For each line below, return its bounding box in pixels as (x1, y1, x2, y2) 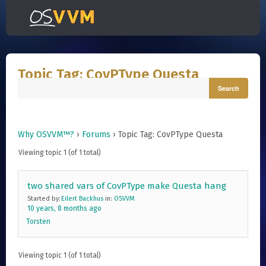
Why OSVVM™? (18, 129, 74, 140)
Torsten (26, 217, 50, 226)
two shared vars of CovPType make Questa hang (27, 180, 226, 191)
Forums (82, 129, 110, 140)
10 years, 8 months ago (27, 204, 102, 213)
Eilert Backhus (61, 195, 103, 202)
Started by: (27, 195, 62, 202)
